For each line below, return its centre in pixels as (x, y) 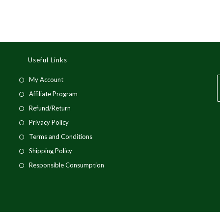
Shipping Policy (50, 151)
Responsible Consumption (66, 165)
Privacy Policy (49, 123)
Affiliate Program (53, 94)
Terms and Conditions (60, 137)
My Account (46, 80)
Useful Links (47, 60)
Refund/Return (50, 108)
